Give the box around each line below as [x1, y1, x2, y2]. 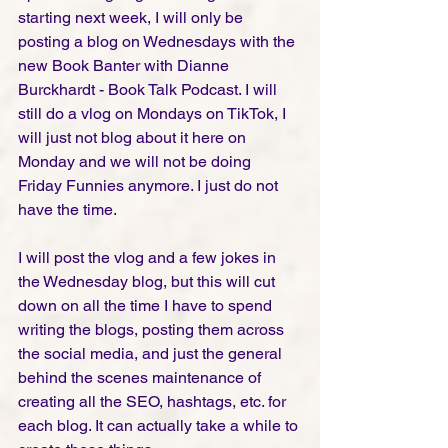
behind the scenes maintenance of [18, 368, 265, 388]
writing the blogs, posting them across [18, 320, 288, 340]
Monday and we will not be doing [18, 152, 255, 172]
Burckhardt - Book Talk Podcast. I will [18, 80, 281, 100]
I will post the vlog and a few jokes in [18, 248, 280, 268]
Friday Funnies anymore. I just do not [18, 176, 282, 196]
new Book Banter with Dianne [18, 56, 233, 76]
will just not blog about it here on [18, 128, 250, 148]
